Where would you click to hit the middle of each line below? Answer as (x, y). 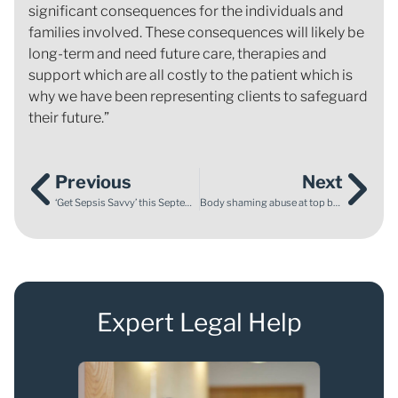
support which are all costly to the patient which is (191, 75)
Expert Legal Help (199, 322)
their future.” (69, 117)
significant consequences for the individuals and (186, 11)
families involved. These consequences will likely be (196, 32)
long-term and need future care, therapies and (178, 53)
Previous (93, 182)
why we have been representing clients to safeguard (198, 96)
